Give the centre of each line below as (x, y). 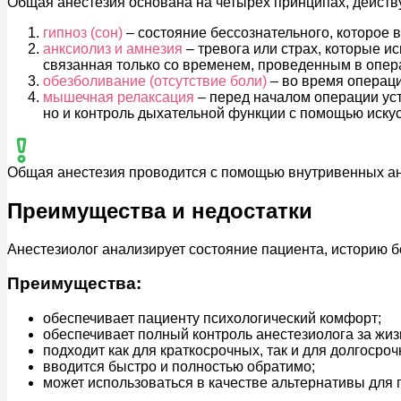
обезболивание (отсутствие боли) (155, 81)
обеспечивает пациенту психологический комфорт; (212, 318)
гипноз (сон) (83, 32)
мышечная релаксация (119, 97)
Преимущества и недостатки (160, 210)
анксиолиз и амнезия (113, 48)
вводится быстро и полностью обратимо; (179, 366)
